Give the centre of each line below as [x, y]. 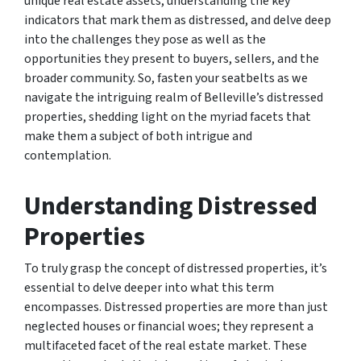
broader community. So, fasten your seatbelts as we [166, 78]
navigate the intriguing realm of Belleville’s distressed [174, 98]
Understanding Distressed [171, 206]
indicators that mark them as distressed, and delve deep [178, 20]
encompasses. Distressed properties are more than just [176, 307]
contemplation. [68, 156]
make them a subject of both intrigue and [138, 136]
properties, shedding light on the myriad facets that [168, 117]
